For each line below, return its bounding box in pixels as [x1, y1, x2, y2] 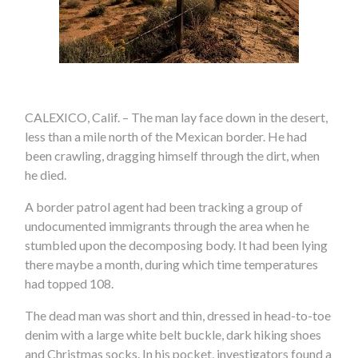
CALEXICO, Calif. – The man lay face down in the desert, [25, 109, 328, 125]
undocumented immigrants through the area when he [25, 218, 310, 234]
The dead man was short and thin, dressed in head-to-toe [25, 308, 332, 324]
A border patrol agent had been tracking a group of [25, 199, 304, 215]
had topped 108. [25, 276, 114, 292]
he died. [25, 167, 67, 183]
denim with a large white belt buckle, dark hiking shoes [25, 327, 322, 343]
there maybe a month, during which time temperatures [25, 257, 319, 272]
